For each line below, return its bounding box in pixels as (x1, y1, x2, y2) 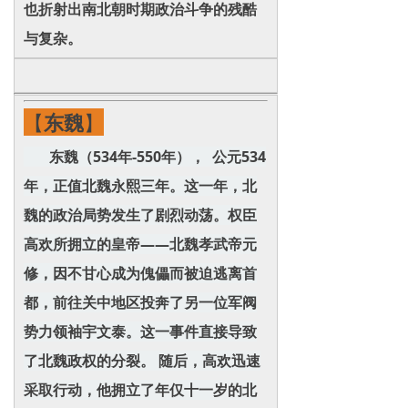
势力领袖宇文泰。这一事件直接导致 (24, 321, 257, 342)
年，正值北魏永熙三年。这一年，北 (24, 176, 257, 196)
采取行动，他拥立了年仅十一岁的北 (24, 380, 257, 400)
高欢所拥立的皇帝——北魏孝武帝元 (24, 234, 257, 254)
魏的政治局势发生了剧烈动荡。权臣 (24, 205, 257, 225)
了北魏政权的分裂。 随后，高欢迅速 (24, 351, 260, 371)
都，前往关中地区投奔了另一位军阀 (24, 292, 257, 312)
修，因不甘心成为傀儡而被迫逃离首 (24, 263, 257, 283)
